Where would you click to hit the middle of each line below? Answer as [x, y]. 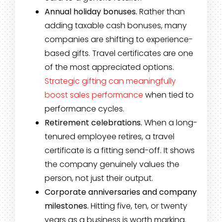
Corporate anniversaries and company [120, 192]
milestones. [66, 206]
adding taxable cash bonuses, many [115, 26]
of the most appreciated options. [109, 67]
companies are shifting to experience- [118, 40]
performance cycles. [84, 109]
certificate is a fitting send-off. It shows [119, 151]
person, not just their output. [99, 178]
